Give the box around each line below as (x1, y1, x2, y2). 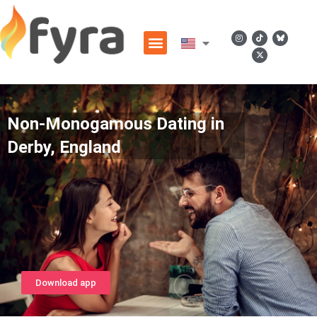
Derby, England (7, 137, 121, 157)
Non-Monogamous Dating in (7, 114, 224, 134)
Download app (35, 277, 96, 288)
